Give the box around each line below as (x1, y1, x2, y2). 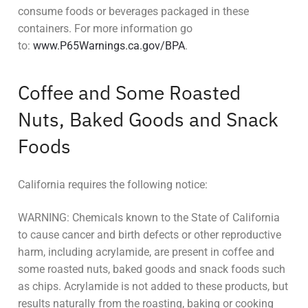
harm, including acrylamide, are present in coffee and (18, 245, 274, 258)
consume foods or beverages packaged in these (18, 5, 249, 19)
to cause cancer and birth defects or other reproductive (18, 228, 281, 241)
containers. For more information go (18, 22, 192, 36)
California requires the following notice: (18, 178, 208, 191)
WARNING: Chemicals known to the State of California (18, 210, 280, 224)
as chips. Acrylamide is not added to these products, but (18, 279, 288, 293)
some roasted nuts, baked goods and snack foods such (18, 262, 285, 276)
